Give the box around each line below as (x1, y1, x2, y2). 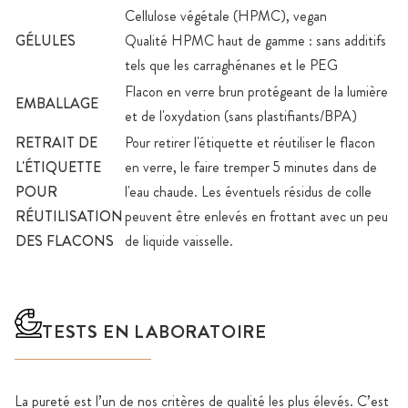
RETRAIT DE (15, 131, 97, 153)
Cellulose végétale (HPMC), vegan (125, 5, 327, 26)
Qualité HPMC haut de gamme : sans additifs (125, 29, 386, 51)
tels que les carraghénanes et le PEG (125, 54, 338, 76)
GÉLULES (15, 29, 76, 51)
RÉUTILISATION (15, 205, 123, 227)
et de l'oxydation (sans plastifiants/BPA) (125, 105, 357, 127)
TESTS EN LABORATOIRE (42, 318, 267, 345)
